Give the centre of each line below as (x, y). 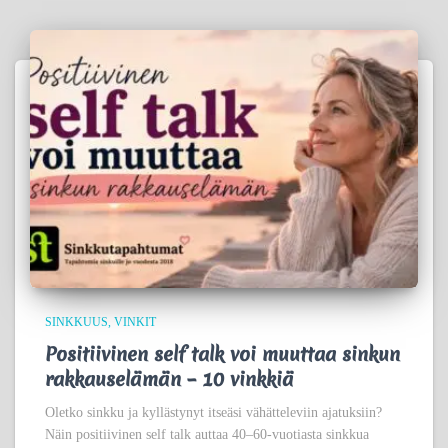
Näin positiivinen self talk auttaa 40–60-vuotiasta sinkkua (207, 435)
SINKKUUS (76, 322)
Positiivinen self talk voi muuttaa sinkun (222, 354)
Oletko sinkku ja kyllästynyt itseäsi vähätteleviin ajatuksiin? (213, 413)
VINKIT (135, 322)
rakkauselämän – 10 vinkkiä (169, 379)
